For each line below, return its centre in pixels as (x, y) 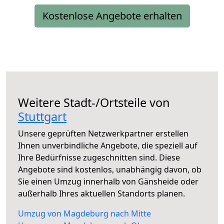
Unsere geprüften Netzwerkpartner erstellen (103, 134)
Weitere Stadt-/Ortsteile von (94, 103)
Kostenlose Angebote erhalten (112, 16)
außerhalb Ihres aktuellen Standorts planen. (101, 194)
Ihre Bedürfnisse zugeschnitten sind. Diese (99, 158)
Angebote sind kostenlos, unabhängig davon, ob (110, 170)
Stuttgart (42, 117)
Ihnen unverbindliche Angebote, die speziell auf (108, 146)
